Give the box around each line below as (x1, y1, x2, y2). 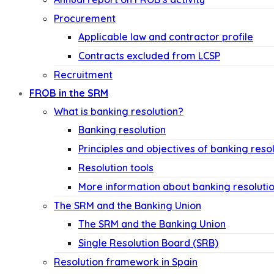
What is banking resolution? (54, 105, 183, 117)
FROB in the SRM (29, 87, 108, 99)
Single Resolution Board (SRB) (78, 237, 218, 249)
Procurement (54, 12, 116, 24)
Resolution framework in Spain (54, 256, 198, 268)
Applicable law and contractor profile (78, 31, 253, 43)
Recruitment (54, 68, 113, 81)
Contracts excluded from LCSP (78, 50, 220, 62)
